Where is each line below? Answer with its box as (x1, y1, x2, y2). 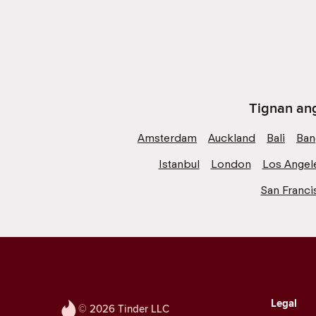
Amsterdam (138, 130, 197, 145)
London (210, 157, 251, 171)
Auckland (208, 130, 255, 145)
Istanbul (158, 157, 200, 171)
